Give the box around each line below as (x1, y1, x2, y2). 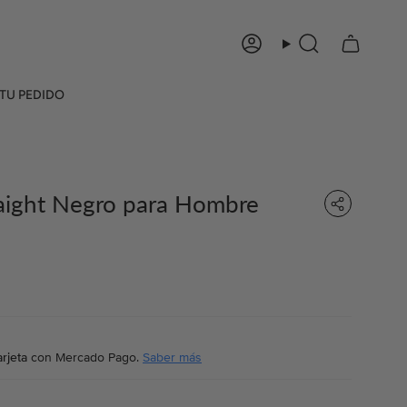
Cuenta (240, 42, 289, 60)
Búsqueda (282, 42, 346, 60)
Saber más (143, 348, 202, 366)
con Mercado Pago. (27, 348, 143, 366)
